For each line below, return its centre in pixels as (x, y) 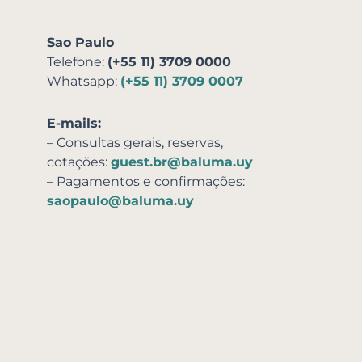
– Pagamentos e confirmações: (145, 182)
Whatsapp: (83, 82)
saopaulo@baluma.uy (120, 201)
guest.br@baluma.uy (181, 162)
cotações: (78, 162)
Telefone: (77, 62)
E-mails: (74, 124)
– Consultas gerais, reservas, (135, 143)
